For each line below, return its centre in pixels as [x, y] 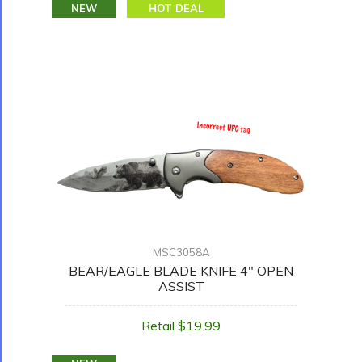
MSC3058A [181, 253]
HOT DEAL [176, 8]
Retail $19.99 [181, 326]
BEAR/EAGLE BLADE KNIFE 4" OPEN [181, 271]
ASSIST [181, 286]
